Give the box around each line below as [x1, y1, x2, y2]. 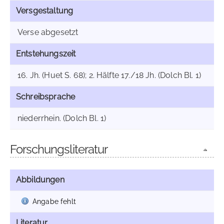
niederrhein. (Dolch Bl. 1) [17, 113, 106, 123]
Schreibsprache [16, 92, 75, 101]
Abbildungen [16, 175, 64, 184]
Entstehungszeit [16, 49, 76, 58]
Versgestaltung [16, 6, 73, 15]
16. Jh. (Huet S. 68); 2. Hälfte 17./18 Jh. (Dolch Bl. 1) [17, 70, 201, 80]
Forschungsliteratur [10, 142, 107, 156]
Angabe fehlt [32, 197, 76, 205]
